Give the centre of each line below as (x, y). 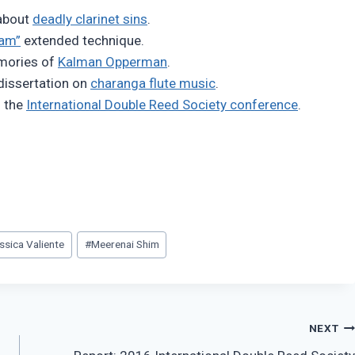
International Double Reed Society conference (162, 105)
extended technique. (82, 41)
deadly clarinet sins (90, 19)
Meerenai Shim (125, 244)
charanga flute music (153, 84)
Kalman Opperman (113, 62)
